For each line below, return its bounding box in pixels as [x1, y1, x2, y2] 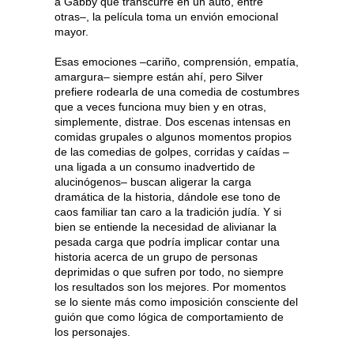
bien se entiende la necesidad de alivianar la [55, 220, 277, 233]
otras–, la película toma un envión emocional [55, 9, 278, 23]
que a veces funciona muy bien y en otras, [55, 100, 266, 113]
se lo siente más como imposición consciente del [55, 295, 298, 308]
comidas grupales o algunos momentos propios [55, 130, 292, 143]
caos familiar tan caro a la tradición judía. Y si [55, 205, 281, 218]
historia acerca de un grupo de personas [55, 250, 258, 263]
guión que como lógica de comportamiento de [55, 310, 284, 323]
